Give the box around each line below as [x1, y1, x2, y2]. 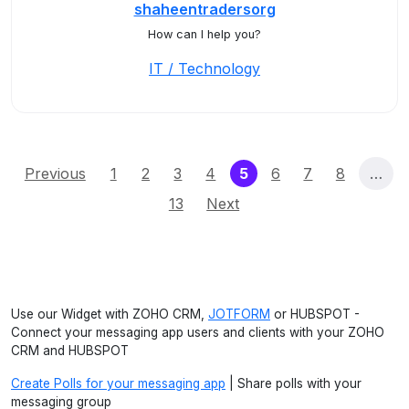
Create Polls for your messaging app [11, 376, 225, 391]
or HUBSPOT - [270, 307, 360, 321]
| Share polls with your [225, 376, 362, 391]
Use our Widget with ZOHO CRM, [11, 307, 208, 321]
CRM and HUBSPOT [11, 343, 129, 358]
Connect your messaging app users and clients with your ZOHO [11, 325, 384, 340]
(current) [246, 163, 314, 182]
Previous [24, 164, 86, 183]
